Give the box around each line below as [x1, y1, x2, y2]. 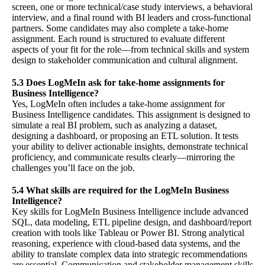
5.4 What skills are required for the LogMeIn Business [12, 185, 229, 196]
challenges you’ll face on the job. [12, 163, 135, 173]
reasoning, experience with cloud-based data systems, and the [12, 238, 240, 249]
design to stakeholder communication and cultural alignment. [12, 55, 238, 66]
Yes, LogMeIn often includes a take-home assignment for [12, 99, 225, 109]
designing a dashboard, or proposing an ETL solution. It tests [12, 131, 238, 141]
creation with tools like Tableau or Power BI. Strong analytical [12, 228, 244, 238]
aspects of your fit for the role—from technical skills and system [12, 44, 249, 55]
